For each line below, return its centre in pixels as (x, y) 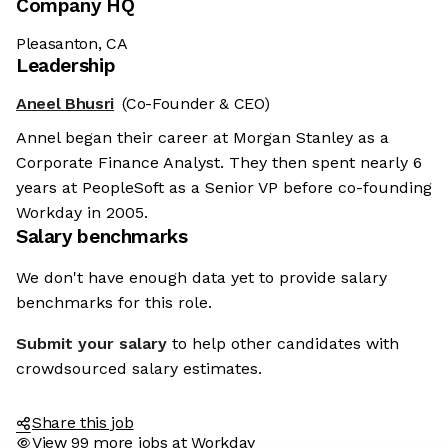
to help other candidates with (285, 344)
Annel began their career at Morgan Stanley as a (202, 138)
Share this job (83, 423)
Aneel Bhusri (65, 104)
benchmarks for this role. (114, 303)
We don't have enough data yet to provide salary (201, 278)
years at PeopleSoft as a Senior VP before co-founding (224, 188)
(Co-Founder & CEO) (196, 104)
